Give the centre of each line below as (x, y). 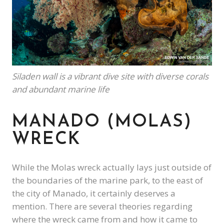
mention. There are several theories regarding (102, 206)
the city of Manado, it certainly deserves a (94, 193)
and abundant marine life (61, 89)
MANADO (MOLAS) (102, 122)
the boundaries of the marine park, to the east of (107, 180)
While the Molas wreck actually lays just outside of (112, 167)
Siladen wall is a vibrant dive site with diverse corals (110, 76)
